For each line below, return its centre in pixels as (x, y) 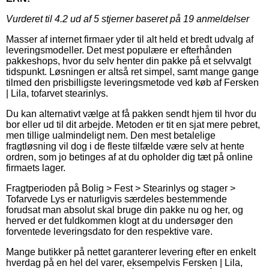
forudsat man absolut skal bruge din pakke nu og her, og (125, 210)
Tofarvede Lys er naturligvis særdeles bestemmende (116, 199)
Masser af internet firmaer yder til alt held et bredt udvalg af (130, 40)
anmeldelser (222, 19)
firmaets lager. (36, 168)
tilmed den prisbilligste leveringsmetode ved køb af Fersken (132, 83)
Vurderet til (30, 19)
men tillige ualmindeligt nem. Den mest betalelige (111, 136)
